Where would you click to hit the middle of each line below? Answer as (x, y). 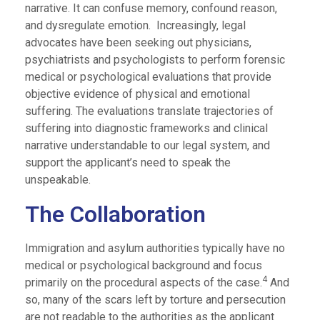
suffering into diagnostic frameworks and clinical (146, 128)
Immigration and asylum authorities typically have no (155, 248)
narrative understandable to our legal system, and (147, 145)
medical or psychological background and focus (144, 265)
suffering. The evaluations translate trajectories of (149, 111)
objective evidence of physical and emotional (137, 94)
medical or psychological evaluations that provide (148, 77)
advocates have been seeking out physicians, (138, 42)
